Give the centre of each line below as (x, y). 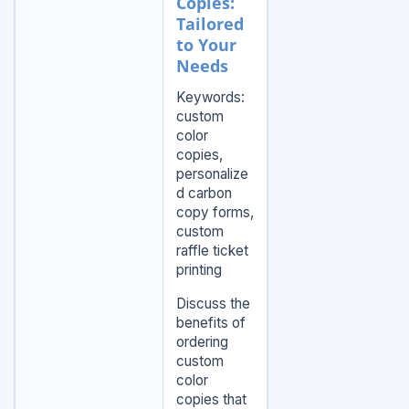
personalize (212, 174)
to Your (206, 45)
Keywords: (210, 98)
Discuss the (213, 304)
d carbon (204, 194)
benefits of (210, 323)
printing (199, 270)
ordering (202, 342)
